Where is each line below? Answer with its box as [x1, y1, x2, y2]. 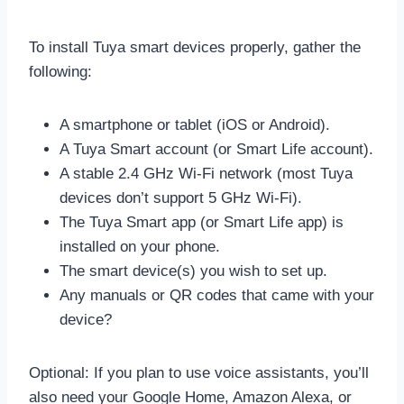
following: [29, 62, 92, 80]
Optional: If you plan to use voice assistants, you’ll [29, 363, 369, 381]
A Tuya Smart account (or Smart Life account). [60, 140, 373, 158]
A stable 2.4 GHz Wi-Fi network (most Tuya [60, 164, 353, 182]
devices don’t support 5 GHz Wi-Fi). [60, 188, 302, 207]
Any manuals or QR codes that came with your [60, 286, 374, 304]
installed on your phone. [60, 237, 220, 255]
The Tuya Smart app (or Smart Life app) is [60, 213, 344, 231]
